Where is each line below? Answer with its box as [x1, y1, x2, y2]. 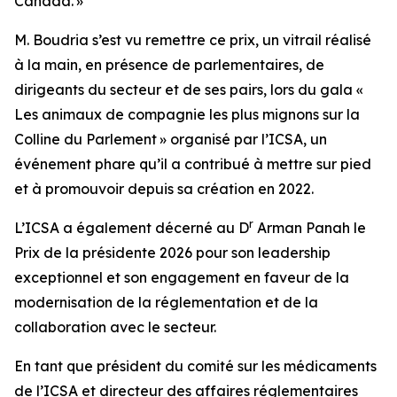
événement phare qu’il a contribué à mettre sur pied [14, 155, 371, 173]
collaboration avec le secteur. [14, 318, 216, 336]
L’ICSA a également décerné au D [14, 219, 249, 237]
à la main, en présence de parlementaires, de [14, 56, 324, 74]
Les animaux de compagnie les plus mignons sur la [14, 105, 360, 123]
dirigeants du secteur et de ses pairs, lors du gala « [14, 81, 366, 98]
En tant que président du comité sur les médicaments [14, 357, 377, 375]
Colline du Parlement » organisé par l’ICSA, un [14, 130, 327, 148]
